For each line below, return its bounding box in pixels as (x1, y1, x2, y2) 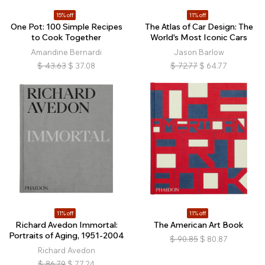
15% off (56, 11, 73, 19)
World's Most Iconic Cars (150, 32, 247, 43)
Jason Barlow (173, 47, 224, 57)
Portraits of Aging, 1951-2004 (8, 230, 124, 241)
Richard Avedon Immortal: (15, 219, 118, 230)
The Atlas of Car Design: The (144, 21, 253, 32)
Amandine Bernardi (31, 47, 102, 57)
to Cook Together (31, 32, 101, 43)
